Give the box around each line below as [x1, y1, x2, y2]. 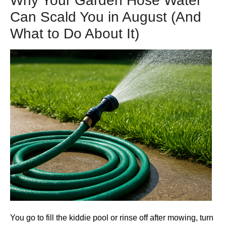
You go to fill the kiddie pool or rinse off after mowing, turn [10, 213, 213, 222]
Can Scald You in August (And [10, 9, 201, 25]
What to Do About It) [10, 25, 139, 41]
